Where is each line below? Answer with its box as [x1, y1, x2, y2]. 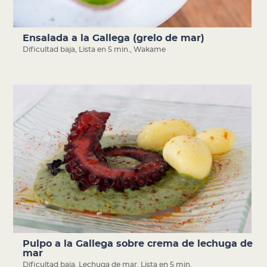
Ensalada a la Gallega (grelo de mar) [23, 33, 205, 44]
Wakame [133, 46, 166, 54]
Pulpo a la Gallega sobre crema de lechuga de [23, 239, 253, 249]
